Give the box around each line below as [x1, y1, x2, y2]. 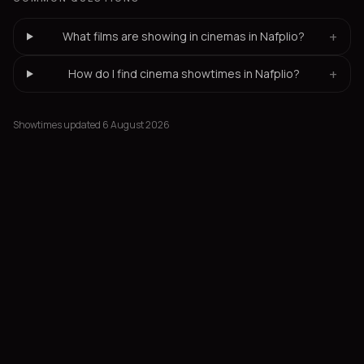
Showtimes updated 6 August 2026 [13, 118, 170, 132]
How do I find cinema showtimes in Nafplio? [67, 66, 300, 81]
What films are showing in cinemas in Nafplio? [63, 28, 305, 44]
